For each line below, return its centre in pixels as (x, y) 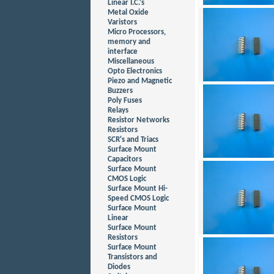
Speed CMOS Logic (138, 198)
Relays (118, 110)
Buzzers (120, 91)
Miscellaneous (131, 61)
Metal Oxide (128, 13)
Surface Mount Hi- (138, 189)
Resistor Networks (139, 120)
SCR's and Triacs (133, 140)
